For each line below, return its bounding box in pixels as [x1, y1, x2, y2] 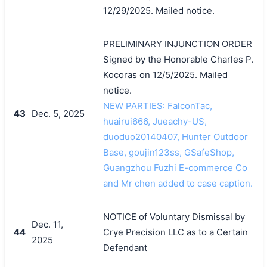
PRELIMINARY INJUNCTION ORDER [103, 38, 252, 49]
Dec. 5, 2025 [31, 107, 85, 119]
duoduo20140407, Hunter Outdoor [103, 131, 248, 142]
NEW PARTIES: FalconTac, [103, 100, 212, 111]
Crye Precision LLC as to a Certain [103, 226, 248, 238]
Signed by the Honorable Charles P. [103, 53, 253, 65]
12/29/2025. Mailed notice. [103, 4, 215, 16]
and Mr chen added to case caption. [103, 177, 253, 189]
